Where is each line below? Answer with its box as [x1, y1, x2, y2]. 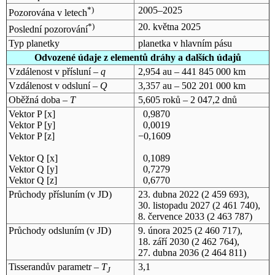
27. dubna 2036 [137, 247, 199, 258]
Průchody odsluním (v [8, 225, 97, 236]
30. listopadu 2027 [137, 199, 210, 211]
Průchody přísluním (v [8, 188, 98, 199]
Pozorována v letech [8, 7, 87, 18]
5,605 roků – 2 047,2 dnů [137, 94, 237, 105]
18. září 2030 [137, 236, 189, 247]
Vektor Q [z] [8, 174, 57, 185]
